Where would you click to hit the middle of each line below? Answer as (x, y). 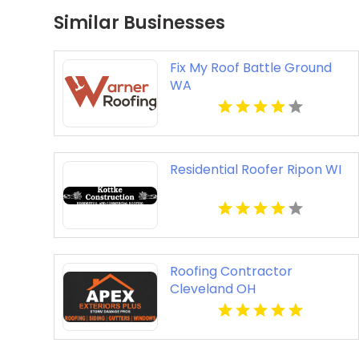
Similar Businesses (140, 23)
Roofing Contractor (231, 272)
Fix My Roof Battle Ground (250, 68)
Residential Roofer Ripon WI (255, 170)
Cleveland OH (212, 289)
